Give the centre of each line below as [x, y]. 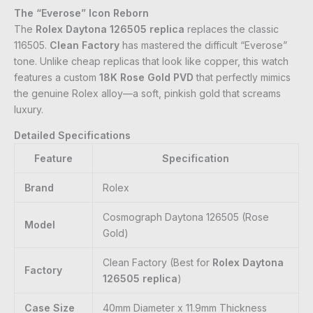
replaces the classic [232, 29]
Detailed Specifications [72, 136]
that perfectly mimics [242, 78]
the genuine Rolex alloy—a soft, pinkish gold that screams [147, 94]
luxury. [29, 110]
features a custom [57, 78]
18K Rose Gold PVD [146, 78]
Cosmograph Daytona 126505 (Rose [186, 217]
